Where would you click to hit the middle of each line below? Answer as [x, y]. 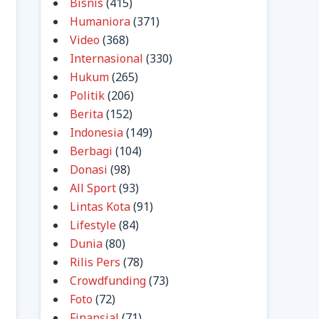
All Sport [93, 188]
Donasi [89, 169]
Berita [87, 114]
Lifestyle [93, 225]
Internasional [106, 58]
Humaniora [100, 21]
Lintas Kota [100, 206]
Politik [87, 95]
